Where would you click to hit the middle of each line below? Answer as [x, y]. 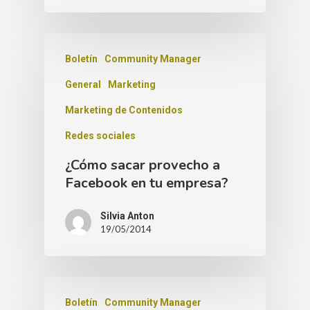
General [83, 84]
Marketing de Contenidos [124, 110]
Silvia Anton [127, 216]
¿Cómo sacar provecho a [143, 165]
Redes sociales [100, 135]
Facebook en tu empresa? [147, 183]
